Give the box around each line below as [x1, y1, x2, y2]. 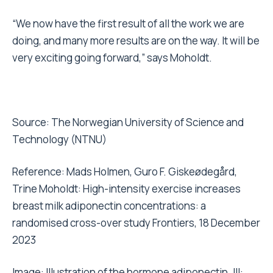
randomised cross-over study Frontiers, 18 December [12, 216, 260, 230]
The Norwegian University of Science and [51, 115, 244, 130]
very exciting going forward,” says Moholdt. [12, 51, 212, 65]
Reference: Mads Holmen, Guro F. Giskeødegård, [12, 165, 237, 179]
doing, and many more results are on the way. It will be [12, 34, 260, 48]
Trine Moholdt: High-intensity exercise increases [12, 182, 241, 196]
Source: [12, 115, 51, 130]
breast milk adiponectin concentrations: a [12, 199, 206, 213]
